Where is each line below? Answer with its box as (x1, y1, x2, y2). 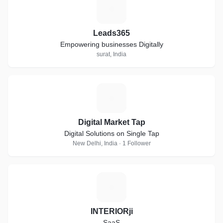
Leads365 (93, 29, 130, 37)
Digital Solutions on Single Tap (64, 129, 159, 137)
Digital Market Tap (78, 118, 145, 126)
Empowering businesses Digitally (60, 40, 163, 48)
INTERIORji (90, 207, 133, 216)
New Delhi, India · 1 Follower (72, 140, 151, 147)
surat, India (97, 51, 126, 58)
